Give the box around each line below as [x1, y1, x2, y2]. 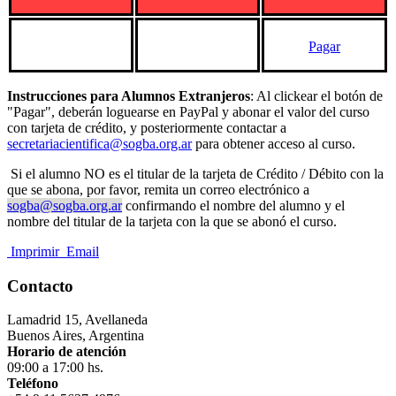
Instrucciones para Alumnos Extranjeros [7, 88, 250, 103]
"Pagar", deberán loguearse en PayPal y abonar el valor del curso [7, 104, 369, 119]
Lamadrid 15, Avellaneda [7, 312, 148, 328]
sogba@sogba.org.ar [7, 198, 122, 213]
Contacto [7, 276, 73, 295]
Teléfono [7, 376, 58, 392]
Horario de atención [7, 344, 126, 360]
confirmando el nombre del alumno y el [122, 198, 345, 213]
